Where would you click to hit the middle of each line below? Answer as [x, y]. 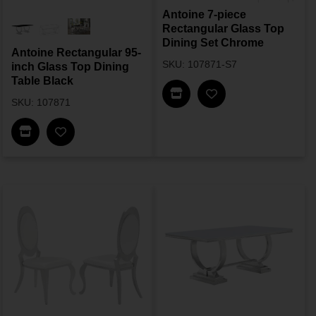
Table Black [42, 81]
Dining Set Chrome [213, 43]
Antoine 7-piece [204, 15]
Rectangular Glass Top [223, 29]
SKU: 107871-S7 [200, 65]
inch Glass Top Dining [70, 67]
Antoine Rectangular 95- [76, 53]
